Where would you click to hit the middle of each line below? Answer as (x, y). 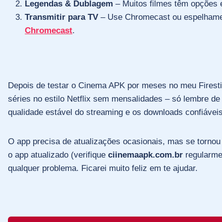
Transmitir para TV (61, 17)
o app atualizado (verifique (58, 155)
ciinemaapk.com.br (145, 155)
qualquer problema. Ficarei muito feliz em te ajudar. (103, 168)
